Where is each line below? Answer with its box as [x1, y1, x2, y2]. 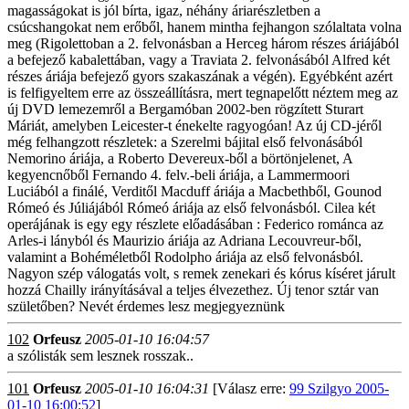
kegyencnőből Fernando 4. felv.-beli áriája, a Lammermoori [7, 167, 350, 183]
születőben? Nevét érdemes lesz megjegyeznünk [7, 299, 285, 314]
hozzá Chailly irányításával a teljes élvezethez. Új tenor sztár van [7, 282, 379, 298]
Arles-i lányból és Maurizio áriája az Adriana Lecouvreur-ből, [7, 233, 362, 248]
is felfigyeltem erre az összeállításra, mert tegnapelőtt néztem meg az [7, 85, 398, 100]
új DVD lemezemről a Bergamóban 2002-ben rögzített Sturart [7, 101, 363, 117]
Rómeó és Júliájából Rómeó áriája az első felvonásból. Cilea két [7, 200, 375, 215]
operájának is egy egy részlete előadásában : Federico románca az [7, 216, 383, 232]
